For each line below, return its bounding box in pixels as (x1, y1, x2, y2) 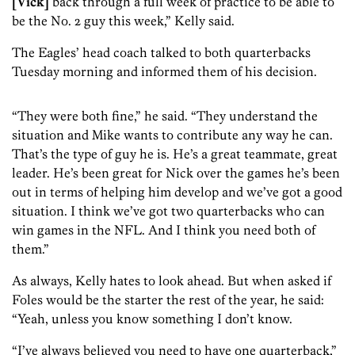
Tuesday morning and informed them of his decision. (12, 63, 317, 80)
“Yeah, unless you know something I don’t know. (12, 311, 292, 327)
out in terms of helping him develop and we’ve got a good (12, 184, 342, 200)
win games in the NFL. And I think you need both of (12, 222, 315, 239)
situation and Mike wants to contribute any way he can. (12, 127, 333, 143)
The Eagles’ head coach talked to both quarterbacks (12, 44, 311, 61)
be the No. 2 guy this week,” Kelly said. (12, 13, 235, 29)
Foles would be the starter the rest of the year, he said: (12, 292, 324, 308)
